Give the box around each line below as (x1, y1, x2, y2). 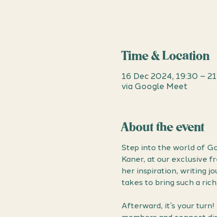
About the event (121, 122, 205, 134)
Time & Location (121, 51, 210, 63)
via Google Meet (121, 81, 187, 91)
